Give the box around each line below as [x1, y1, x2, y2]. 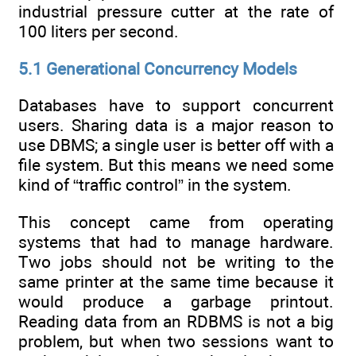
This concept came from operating [18, 212, 334, 233]
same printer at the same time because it [18, 272, 334, 292]
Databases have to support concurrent [18, 95, 334, 115]
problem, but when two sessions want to [18, 331, 334, 352]
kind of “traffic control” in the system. [18, 174, 292, 195]
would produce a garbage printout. [18, 292, 334, 312]
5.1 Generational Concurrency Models [18, 58, 297, 79]
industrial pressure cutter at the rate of [18, 2, 334, 22]
